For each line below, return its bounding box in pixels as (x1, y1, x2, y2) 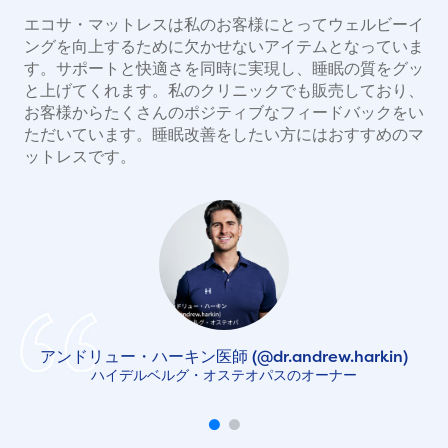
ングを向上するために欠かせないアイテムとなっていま (24, 36, 424, 57)
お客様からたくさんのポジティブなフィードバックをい (24, 102, 424, 123)
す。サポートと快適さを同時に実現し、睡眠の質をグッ (24, 58, 424, 79)
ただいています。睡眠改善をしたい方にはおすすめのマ (24, 124, 424, 145)
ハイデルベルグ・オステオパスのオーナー (91, 366, 357, 384)
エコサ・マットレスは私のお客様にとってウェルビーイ (24, 14, 424, 35)
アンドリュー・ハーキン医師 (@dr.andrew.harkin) (40, 344, 408, 367)
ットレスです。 (24, 146, 136, 167)
